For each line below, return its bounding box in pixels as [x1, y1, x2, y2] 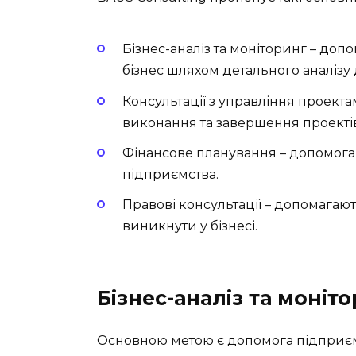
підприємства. [122, 166, 219, 182]
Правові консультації [122, 196, 261, 212]
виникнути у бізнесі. [122, 218, 257, 234]
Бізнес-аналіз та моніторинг [122, 41, 307, 57]
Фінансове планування [122, 145, 277, 161]
